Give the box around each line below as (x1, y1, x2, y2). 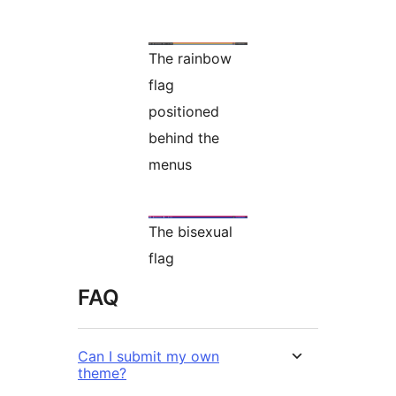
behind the (148, 129, 219, 148)
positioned (148, 103, 219, 121)
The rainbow (148, 49, 232, 68)
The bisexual (148, 223, 232, 241)
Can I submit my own (78, 347, 219, 366)
